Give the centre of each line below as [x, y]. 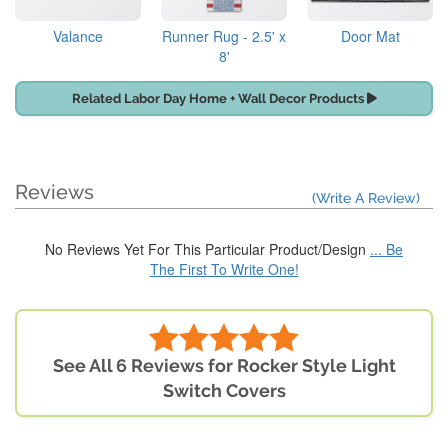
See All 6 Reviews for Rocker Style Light [224, 366]
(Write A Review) [366, 198]
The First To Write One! [224, 269]
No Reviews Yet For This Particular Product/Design [207, 249]
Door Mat [370, 36]
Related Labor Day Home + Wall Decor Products [219, 99]
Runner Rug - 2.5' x [224, 36]
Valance [78, 36]
